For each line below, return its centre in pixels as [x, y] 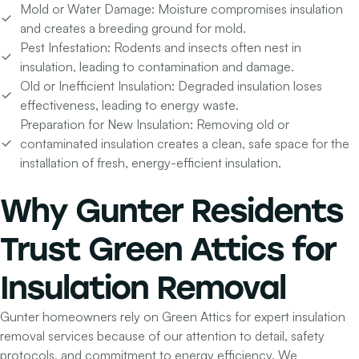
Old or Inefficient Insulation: [99, 86]
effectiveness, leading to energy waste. [129, 105]
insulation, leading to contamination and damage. [157, 67]
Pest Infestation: [67, 48]
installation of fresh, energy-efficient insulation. [151, 163]
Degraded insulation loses [250, 86]
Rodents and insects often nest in [208, 48]
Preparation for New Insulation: [108, 125]
